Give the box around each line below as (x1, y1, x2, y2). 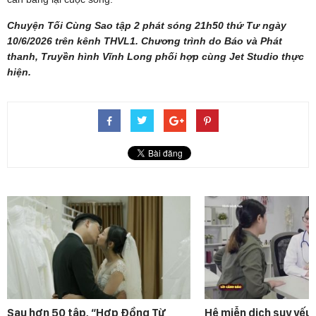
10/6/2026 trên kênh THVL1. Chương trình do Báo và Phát (7, 35, 282, 47)
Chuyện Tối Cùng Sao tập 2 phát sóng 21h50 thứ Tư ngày (7, 19, 286, 31)
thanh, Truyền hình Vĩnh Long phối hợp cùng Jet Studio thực (7, 50, 304, 62)
